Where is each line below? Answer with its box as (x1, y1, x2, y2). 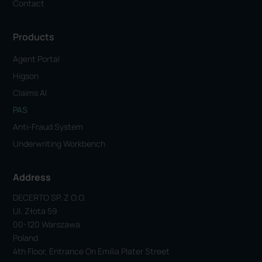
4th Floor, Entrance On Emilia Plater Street (13, 245, 170, 257)
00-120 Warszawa (13, 218, 81, 230)
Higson (13, 70, 39, 81)
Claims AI (13, 87, 47, 98)
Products (13, 30, 55, 43)
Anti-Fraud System (13, 120, 84, 132)
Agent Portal (13, 53, 60, 64)
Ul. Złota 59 (13, 205, 58, 216)
